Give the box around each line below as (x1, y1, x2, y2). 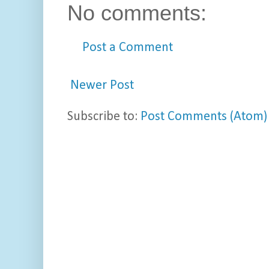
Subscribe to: (67, 110, 141, 124)
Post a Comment (82, 41, 173, 55)
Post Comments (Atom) (141, 110, 267, 124)
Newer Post (70, 79, 134, 93)
